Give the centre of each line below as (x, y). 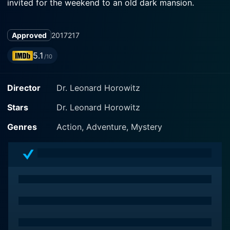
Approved (29, 35)
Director (24, 88)
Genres (22, 127)
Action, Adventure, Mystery (109, 127)
